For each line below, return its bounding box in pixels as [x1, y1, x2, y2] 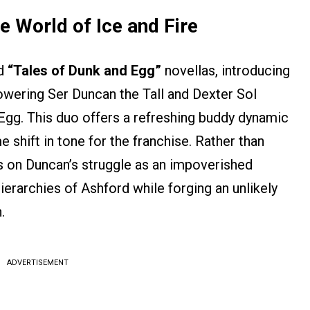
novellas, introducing [161, 62, 290, 80]
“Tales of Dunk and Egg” [8, 62, 161, 80]
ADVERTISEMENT [6, 258, 69, 268]
